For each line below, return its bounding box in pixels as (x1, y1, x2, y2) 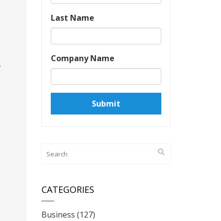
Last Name (50, 12, 94, 23)
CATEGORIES (41, 184, 94, 195)
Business (41, 209, 75, 220)
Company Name (50, 53, 114, 64)
